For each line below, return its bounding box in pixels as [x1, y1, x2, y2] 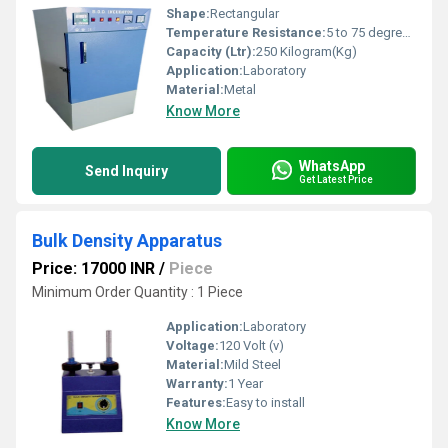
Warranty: [166, 376, 228, 391]
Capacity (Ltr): [166, 44, 256, 59]
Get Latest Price [299, 173, 373, 185]
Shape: [166, 6, 210, 21]
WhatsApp [299, 157, 365, 174]
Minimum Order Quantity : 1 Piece [32, 284, 243, 300]
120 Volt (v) [219, 338, 284, 353]
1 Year [228, 376, 263, 391]
